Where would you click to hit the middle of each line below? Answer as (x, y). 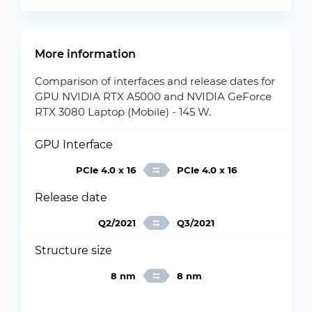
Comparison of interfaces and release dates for (155, 81)
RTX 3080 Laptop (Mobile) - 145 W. (123, 112)
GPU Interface (74, 145)
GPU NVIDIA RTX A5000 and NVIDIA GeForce (153, 96)
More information (85, 54)
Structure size (73, 250)
